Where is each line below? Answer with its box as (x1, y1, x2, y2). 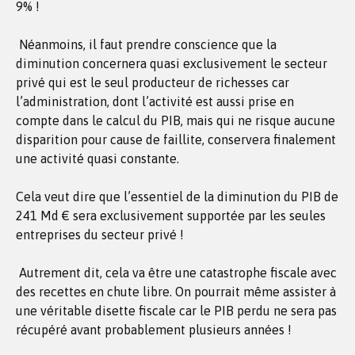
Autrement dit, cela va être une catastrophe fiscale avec (16, 265, 337, 280)
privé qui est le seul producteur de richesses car (16, 75, 289, 90)
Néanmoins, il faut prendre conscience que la (16, 37, 277, 52)
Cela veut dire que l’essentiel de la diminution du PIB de (16, 189, 338, 204)
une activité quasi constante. (16, 151, 179, 166)
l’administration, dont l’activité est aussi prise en (16, 94, 294, 109)
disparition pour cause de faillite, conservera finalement (16, 132, 336, 147)
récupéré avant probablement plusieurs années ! (16, 323, 292, 337)
